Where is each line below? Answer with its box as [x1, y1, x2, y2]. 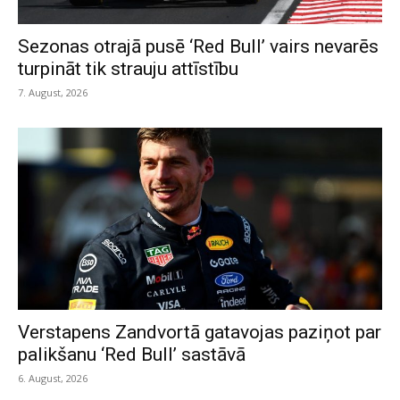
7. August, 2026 [18, 86, 87, 100]
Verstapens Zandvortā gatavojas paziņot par [18, 321, 381, 344]
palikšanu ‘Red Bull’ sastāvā [18, 344, 246, 366]
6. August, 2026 [18, 371, 87, 386]
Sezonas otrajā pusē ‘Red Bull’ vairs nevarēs [18, 36, 379, 58]
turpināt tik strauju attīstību [18, 58, 238, 80]
